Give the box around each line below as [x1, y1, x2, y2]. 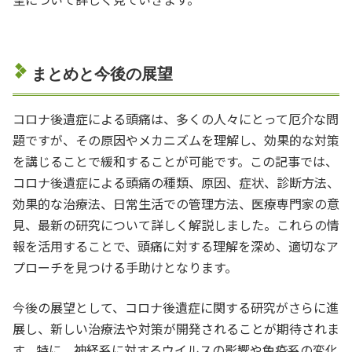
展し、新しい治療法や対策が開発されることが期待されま [13, 318, 339, 338]
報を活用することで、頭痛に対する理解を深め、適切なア [13, 236, 339, 255]
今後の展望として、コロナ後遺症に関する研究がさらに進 [13, 297, 339, 317]
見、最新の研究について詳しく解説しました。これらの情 [13, 214, 339, 234]
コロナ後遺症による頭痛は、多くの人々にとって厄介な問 [13, 108, 339, 128]
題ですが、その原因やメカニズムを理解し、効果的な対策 [13, 130, 339, 149]
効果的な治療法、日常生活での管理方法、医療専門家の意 [13, 193, 339, 213]
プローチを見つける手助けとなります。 [13, 257, 237, 277]
